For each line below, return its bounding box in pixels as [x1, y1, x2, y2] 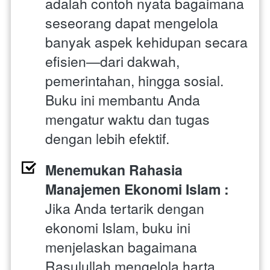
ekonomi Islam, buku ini [45, 217, 190, 237]
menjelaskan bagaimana [45, 236, 197, 257]
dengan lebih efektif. [45, 128, 169, 148]
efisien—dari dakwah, [45, 51, 180, 71]
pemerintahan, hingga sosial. [45, 70, 224, 90]
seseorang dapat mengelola [45, 12, 218, 33]
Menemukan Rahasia [45, 159, 183, 180]
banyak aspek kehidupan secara [45, 31, 248, 52]
